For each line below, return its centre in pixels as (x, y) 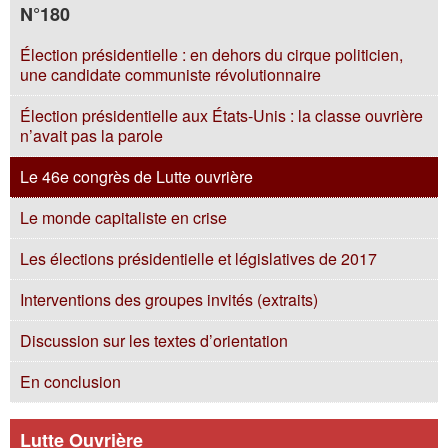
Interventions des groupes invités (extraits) (169, 299)
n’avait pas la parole (91, 135)
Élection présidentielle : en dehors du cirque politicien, (211, 54)
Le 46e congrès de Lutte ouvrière (136, 176)
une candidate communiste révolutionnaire (170, 74)
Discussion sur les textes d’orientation (154, 340)
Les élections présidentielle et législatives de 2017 (198, 258)
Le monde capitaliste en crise (123, 217)
